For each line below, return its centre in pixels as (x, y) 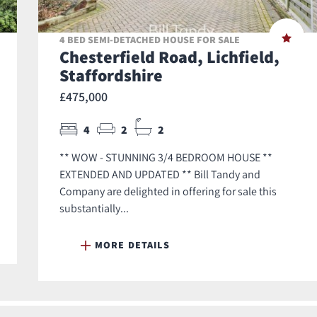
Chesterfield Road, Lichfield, (169, 57)
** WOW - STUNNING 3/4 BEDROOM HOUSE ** (166, 157)
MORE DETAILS (132, 245)
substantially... (94, 208)
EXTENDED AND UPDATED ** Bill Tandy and (160, 174)
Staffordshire (111, 75)
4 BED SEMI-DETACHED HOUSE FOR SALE (150, 40)
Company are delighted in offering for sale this (168, 191)
